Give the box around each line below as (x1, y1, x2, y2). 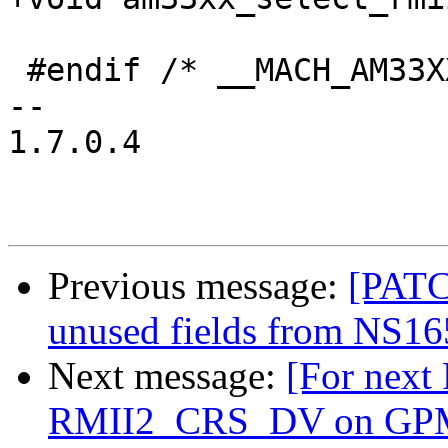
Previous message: (48, 264, 348, 308)
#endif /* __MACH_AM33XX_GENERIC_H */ (8, 52, 27, 89)
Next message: (48, 354, 286, 398)
